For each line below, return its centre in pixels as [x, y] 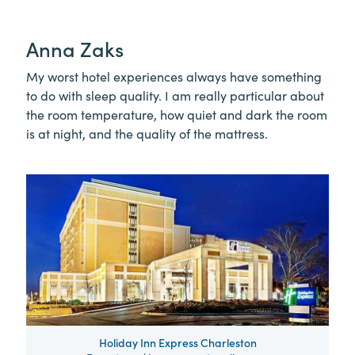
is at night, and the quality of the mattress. [147, 134]
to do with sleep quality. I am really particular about [175, 95]
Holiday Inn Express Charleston [177, 343]
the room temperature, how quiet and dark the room [177, 115]
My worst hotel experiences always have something [174, 76]
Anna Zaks [75, 49]
